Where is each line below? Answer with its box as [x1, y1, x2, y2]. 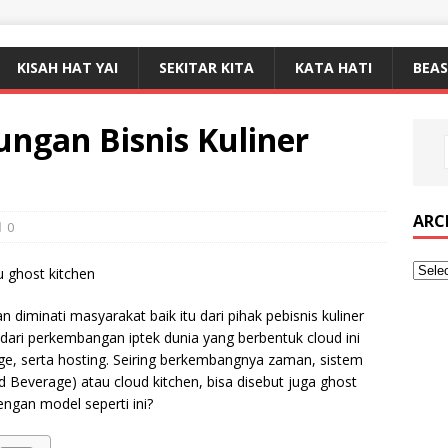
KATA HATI [295, 58, 372, 77]
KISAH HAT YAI [17, 58, 118, 77]
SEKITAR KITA [159, 58, 254, 77]
